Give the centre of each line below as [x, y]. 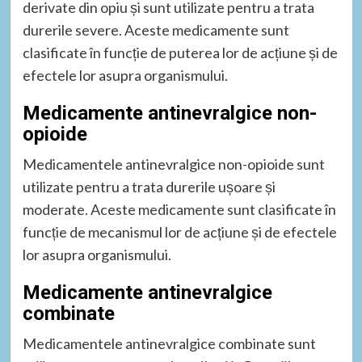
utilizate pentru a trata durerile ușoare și [149, 186]
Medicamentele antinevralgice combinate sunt [169, 343]
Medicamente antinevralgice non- [169, 113]
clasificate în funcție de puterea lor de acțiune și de [180, 52]
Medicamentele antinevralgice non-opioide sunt [173, 164]
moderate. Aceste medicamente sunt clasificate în [179, 209]
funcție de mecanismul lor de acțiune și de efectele [179, 232]
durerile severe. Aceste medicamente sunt [156, 29]
